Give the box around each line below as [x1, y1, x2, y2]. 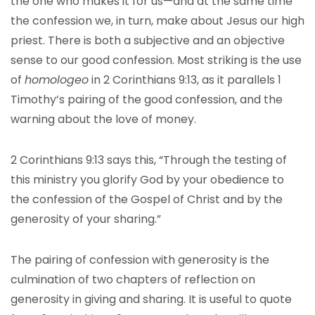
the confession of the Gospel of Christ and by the [11, 191, 283, 207]
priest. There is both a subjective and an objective [11, 32, 285, 49]
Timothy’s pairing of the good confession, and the [11, 91, 283, 108]
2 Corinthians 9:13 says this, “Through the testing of [11, 152, 287, 168]
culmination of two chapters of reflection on [11, 271, 255, 288]
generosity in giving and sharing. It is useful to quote [11, 291, 292, 307]
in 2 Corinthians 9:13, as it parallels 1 [89, 72, 281, 88]
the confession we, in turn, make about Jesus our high [11, 13, 304, 29]
